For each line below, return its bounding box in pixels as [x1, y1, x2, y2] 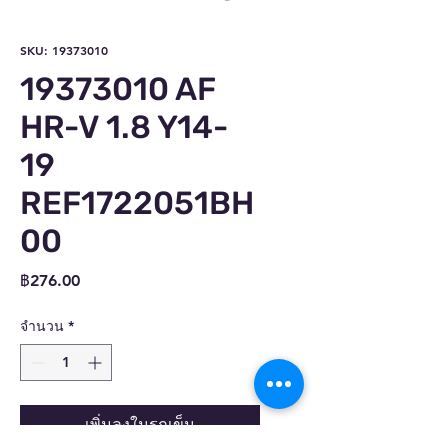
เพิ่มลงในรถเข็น [85, 414, 195, 434]
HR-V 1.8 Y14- [20, 107, 228, 146]
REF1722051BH [20, 183, 254, 222]
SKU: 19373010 [20, 41, 108, 58]
